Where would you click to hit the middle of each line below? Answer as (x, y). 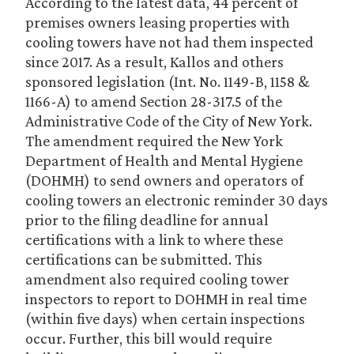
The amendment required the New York (154, 141)
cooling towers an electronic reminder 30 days (177, 200)
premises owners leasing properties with (158, 22)
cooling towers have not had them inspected (169, 42)
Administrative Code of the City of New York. (169, 121)
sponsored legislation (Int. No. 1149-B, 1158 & (168, 81)
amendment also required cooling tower (157, 279)
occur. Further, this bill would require (149, 338)
